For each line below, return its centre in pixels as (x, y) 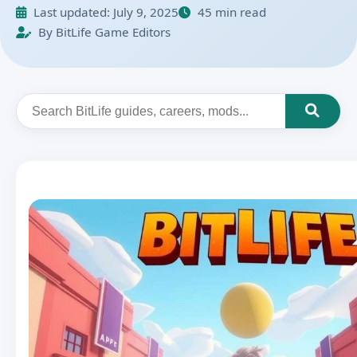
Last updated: (71, 12)
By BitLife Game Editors (102, 31)
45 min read (230, 12)
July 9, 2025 (145, 12)
